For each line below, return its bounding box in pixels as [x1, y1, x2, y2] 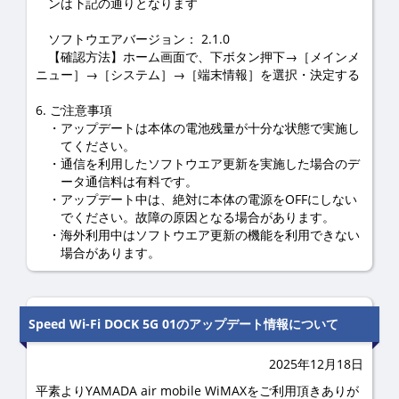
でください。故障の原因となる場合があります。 [61, 208, 335, 225]
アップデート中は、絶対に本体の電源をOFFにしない [61, 191, 357, 208]
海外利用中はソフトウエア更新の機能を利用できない [61, 226, 360, 243]
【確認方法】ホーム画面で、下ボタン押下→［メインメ [36, 48, 360, 65]
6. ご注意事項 [36, 102, 112, 118]
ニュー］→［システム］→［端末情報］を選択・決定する [36, 66, 360, 83]
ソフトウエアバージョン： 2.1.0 [36, 30, 230, 47]
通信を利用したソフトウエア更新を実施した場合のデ [61, 155, 360, 172]
